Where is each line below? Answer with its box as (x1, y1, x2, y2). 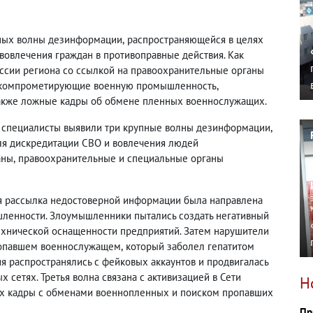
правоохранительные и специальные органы (18, 152, 224, 165)
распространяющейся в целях (127, 33, 263, 46)
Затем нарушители (184, 224, 269, 238)
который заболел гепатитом (126, 240, 254, 253)
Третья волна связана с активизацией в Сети (41, 270, 241, 284)
